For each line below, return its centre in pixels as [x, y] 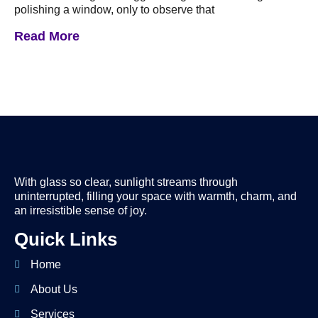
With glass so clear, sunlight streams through [126, 182]
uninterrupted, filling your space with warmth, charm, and [155, 197]
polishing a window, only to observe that [114, 10]
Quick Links [66, 239]
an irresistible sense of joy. [81, 211]
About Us [54, 289]
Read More [47, 37]
